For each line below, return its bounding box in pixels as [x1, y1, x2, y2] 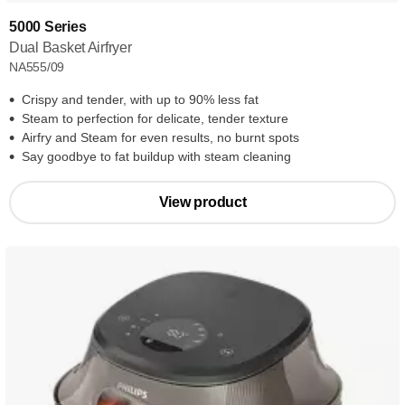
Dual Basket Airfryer [9, 40, 132, 55]
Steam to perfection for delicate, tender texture [22, 111, 288, 126]
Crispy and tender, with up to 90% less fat [22, 92, 259, 107]
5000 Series [9, 19, 87, 34]
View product [158, 194, 247, 210]
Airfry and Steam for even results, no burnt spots [22, 130, 299, 145]
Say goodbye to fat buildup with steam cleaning [22, 149, 291, 164]
